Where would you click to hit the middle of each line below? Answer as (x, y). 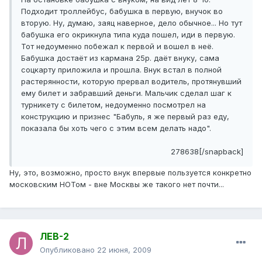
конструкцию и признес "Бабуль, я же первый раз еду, (125, 117)
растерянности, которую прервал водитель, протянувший (131, 82)
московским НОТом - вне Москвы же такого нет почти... (117, 185)
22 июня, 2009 (124, 250)
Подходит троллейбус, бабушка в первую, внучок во (122, 11)
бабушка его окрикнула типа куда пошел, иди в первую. (128, 35)
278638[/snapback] (207, 152)
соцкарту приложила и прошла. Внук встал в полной (121, 70)
